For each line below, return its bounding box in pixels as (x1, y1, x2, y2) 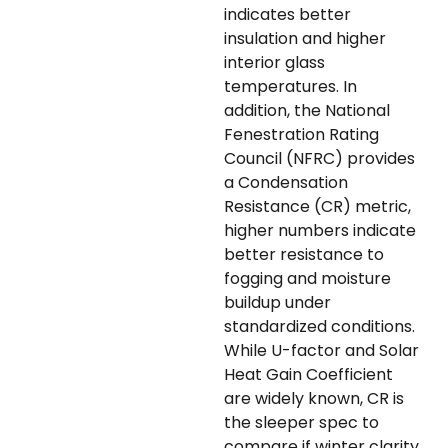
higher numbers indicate (224, 219, 416, 243)
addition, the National (224, 99, 390, 123)
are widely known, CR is (224, 387, 404, 411)
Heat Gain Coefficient (224, 363, 393, 387)
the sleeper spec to (224, 411, 379, 435)
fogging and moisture (224, 267, 391, 291)
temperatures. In (224, 75, 357, 99)
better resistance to (224, 243, 384, 267)
